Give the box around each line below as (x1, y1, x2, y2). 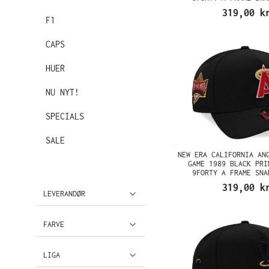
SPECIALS (46, 111, 84, 121)
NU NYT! (46, 87, 79, 97)
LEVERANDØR (43, 189, 85, 198)
